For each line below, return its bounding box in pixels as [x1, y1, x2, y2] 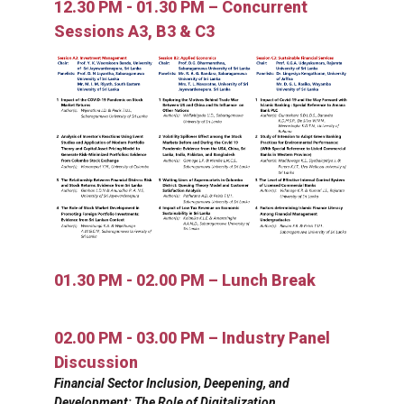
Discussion [54, 353, 138, 372]
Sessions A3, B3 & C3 [54, 22, 215, 41]
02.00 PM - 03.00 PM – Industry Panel [54, 328, 330, 348]
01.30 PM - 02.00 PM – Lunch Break [54, 271, 316, 290]
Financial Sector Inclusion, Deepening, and [54, 376, 289, 391]
